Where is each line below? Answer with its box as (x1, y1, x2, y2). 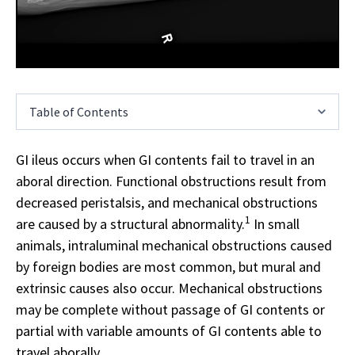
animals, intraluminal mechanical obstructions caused (16, 235, 332, 254)
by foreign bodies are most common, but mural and (16, 257, 321, 276)
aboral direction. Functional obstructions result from (16, 171, 326, 190)
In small (250, 214, 300, 233)
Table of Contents (29, 103, 128, 120)
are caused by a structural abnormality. (16, 214, 245, 233)
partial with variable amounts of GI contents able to (16, 321, 322, 340)
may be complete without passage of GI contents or (16, 300, 325, 319)
